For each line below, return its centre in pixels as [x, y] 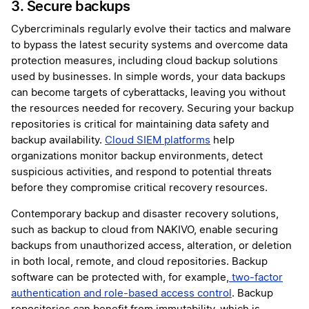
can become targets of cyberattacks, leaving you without [148, 93]
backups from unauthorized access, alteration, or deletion [151, 246]
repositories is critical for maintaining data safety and [140, 125]
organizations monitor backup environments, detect [137, 157]
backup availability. [58, 141]
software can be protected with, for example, [120, 278]
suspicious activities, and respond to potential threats [141, 172]
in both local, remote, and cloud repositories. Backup [139, 262]
